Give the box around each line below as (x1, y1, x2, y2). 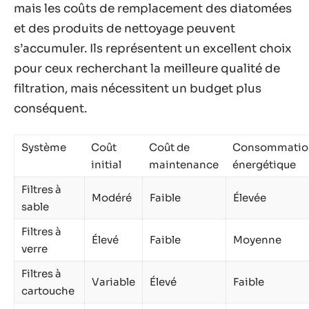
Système (21, 140, 66, 154)
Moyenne (233, 232, 281, 246)
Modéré (92, 190, 132, 204)
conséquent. (14, 101, 87, 117)
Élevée (233, 190, 266, 204)
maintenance (149, 157, 219, 171)
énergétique (232, 157, 296, 171)
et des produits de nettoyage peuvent (14, 21, 235, 37)
